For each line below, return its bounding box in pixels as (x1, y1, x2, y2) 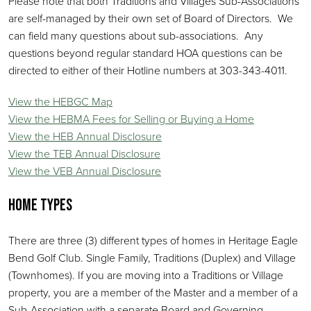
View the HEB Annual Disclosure (8, 128, 162, 144)
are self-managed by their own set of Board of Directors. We (8, 10, 293, 26)
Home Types (8, 196, 72, 215)
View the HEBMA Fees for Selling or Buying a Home (8, 111, 254, 126)
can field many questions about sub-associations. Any (8, 28, 263, 43)
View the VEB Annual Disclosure (8, 163, 161, 178)
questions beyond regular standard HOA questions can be (8, 45, 283, 60)
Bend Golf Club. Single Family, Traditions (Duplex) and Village (8, 250, 296, 265)
